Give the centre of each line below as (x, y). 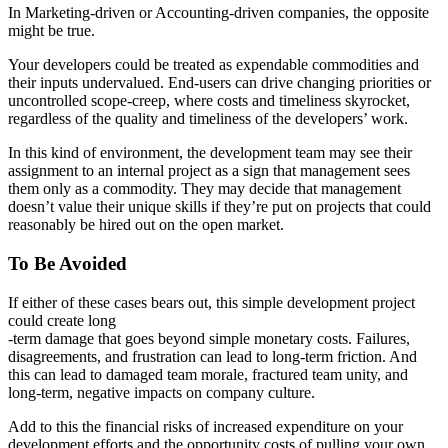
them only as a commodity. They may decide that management (204, 189)
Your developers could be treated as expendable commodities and (213, 65)
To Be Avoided (67, 263)
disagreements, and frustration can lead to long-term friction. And (212, 356)
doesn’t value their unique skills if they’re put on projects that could (219, 207)
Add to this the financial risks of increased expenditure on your (205, 426)
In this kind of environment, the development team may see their (210, 153)
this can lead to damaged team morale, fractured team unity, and (208, 374)
